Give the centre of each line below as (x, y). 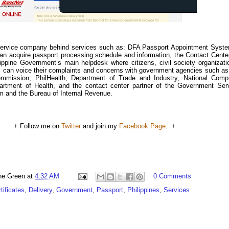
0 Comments (172, 176)
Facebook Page (142, 126)
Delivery (40, 190)
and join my (100, 126)
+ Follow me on (37, 126)
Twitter (71, 126)
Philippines (143, 190)
